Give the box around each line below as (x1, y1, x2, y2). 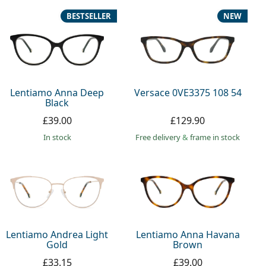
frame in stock (190, 131, 240, 142)
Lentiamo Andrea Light (6, 228, 109, 242)
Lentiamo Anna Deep (10, 85, 104, 99)
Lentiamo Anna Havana (135, 228, 240, 242)
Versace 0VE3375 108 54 (134, 85, 242, 99)
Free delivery (135, 131, 183, 142)
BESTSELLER (66, 11, 112, 21)
